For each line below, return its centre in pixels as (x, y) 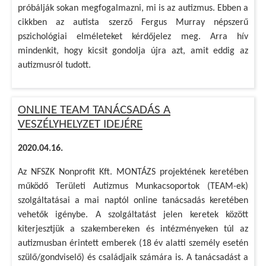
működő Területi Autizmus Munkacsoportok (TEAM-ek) (133, 186)
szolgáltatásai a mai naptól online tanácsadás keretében (133, 201)
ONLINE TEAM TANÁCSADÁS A (94, 110)
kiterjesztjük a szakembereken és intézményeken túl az (133, 229)
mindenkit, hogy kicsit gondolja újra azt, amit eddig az (133, 51)
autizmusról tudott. (54, 65)
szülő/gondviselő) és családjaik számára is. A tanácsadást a (133, 258)
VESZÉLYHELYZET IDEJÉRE (80, 124)
